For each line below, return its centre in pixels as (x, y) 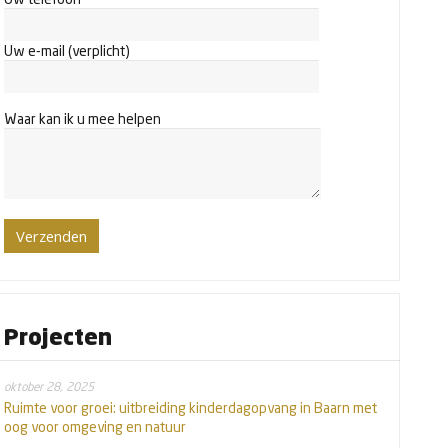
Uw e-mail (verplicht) (67, 51)
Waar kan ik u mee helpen (82, 119)
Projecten (58, 336)
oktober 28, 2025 (49, 387)
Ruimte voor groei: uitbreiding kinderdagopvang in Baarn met (190, 408)
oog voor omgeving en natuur (95, 427)
